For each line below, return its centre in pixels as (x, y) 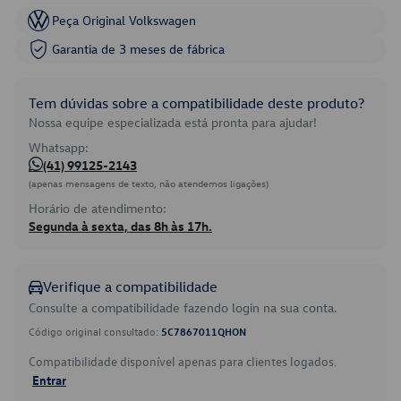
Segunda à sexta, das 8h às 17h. (120, 226)
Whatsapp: (59, 147)
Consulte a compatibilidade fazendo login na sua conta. (183, 307)
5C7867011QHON (204, 331)
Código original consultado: (95, 331)
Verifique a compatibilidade (130, 286)
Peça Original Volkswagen (124, 20)
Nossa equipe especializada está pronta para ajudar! (173, 122)
